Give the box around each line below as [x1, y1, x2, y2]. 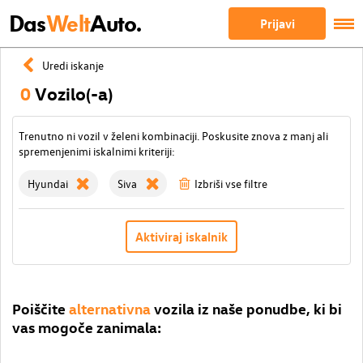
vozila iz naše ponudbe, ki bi [154, 299, 342, 318]
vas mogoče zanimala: [12, 318, 161, 336]
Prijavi [259, 15, 295, 32]
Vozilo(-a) [34, 82, 113, 105]
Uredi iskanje [41, 57, 104, 73]
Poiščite [12, 299, 66, 318]
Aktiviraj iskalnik [135, 228, 228, 245]
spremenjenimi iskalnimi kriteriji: [19, 143, 175, 159]
